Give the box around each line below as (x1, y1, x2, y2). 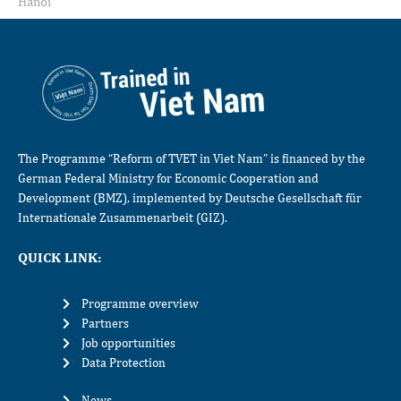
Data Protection (81, 355, 166, 371)
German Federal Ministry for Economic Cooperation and (18, 170, 319, 185)
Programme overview (81, 296, 200, 311)
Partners (81, 316, 130, 331)
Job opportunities (81, 336, 176, 351)
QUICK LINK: (18, 249, 101, 267)
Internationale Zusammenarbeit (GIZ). (18, 209, 227, 225)
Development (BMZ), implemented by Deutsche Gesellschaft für (18, 190, 362, 205)
